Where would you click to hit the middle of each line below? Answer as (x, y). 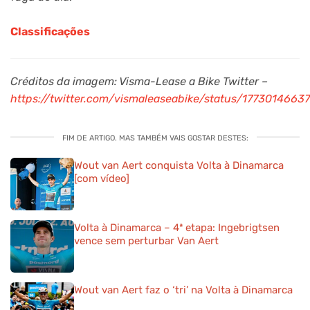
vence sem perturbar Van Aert (146, 240)
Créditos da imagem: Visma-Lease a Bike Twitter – (139, 82)
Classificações (50, 32)
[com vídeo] (102, 179)
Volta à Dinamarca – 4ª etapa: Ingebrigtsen (177, 227)
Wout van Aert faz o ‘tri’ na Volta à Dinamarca (183, 290)
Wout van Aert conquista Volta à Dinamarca (179, 166)
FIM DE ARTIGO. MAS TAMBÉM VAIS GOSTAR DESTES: (155, 138)
